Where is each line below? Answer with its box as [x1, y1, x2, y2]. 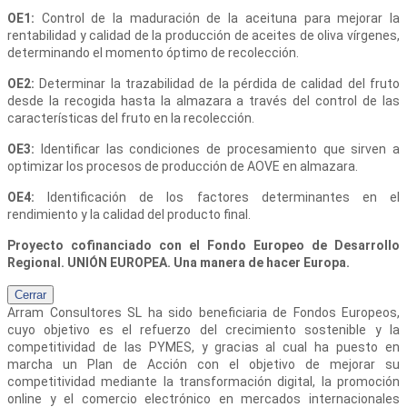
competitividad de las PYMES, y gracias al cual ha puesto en [7, 340, 400, 355]
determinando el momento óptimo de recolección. [7, 45, 299, 61]
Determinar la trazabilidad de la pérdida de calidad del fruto [39, 76, 401, 92]
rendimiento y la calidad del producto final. [7, 207, 251, 223]
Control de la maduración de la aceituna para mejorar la [35, 11, 400, 26]
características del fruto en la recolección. [7, 111, 254, 126]
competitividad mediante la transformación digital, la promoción [7, 374, 400, 390]
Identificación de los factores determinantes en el [47, 190, 401, 205]
